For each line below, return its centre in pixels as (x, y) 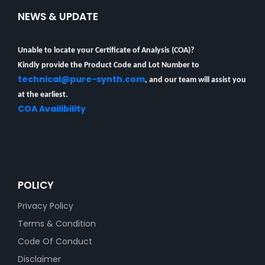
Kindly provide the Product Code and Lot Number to (109, 61)
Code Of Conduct (55, 241)
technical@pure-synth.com (81, 75)
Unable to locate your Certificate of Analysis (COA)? (106, 46)
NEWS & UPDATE (58, 17)
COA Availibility (52, 104)
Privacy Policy (46, 206)
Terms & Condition (57, 224)
